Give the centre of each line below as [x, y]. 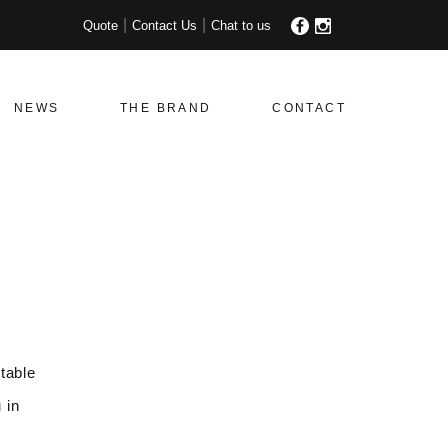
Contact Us [164, 25]
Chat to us [241, 25]
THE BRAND [165, 107]
